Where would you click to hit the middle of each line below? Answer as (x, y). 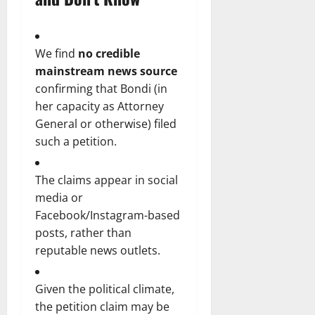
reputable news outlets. (98, 250)
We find (57, 53)
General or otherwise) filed (106, 123)
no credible (109, 53)
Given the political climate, (105, 289)
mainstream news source (106, 71)
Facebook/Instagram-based (108, 215)
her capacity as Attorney (99, 106)
